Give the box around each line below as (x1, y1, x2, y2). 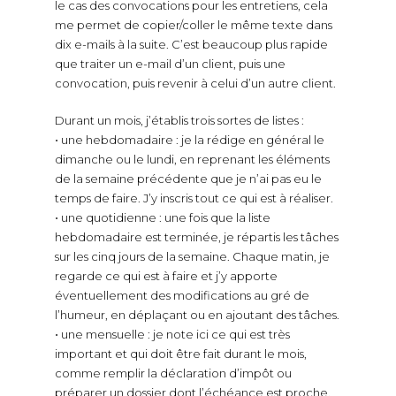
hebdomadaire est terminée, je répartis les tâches (54, 229, 339, 244)
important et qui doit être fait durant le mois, (54, 346, 307, 361)
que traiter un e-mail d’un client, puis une (54, 56, 286, 71)
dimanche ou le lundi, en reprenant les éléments (54, 151, 330, 166)
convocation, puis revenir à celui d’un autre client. (54, 75, 336, 90)
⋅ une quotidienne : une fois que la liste (54, 209, 270, 225)
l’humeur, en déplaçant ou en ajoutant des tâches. (54, 307, 339, 322)
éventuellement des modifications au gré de (54, 287, 309, 302)
